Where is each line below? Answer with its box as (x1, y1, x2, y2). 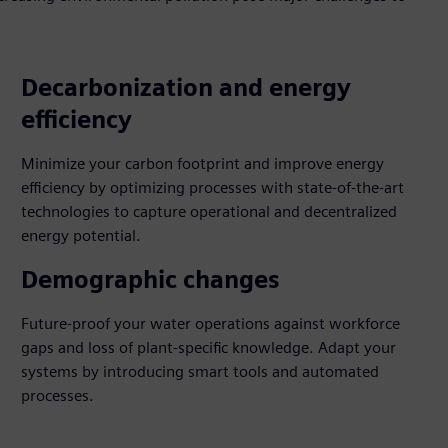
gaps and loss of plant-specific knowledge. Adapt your (21, 338, 397, 357)
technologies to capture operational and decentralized (21, 202, 398, 221)
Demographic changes (21, 265, 281, 294)
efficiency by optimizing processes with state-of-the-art (21, 178, 405, 197)
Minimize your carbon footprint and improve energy (21, 154, 385, 173)
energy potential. (21, 226, 142, 245)
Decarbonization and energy (21, 73, 352, 102)
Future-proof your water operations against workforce (21, 314, 401, 333)
